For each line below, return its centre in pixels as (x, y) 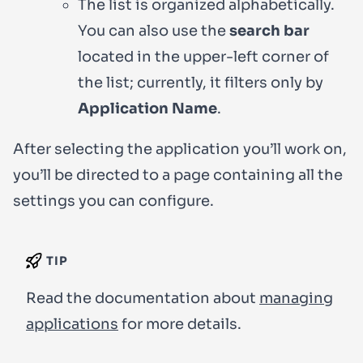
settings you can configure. (113, 201)
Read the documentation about (143, 298)
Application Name (147, 108)
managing (296, 298)
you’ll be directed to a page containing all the (178, 175)
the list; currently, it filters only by (201, 82)
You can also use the (154, 30)
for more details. (180, 324)
